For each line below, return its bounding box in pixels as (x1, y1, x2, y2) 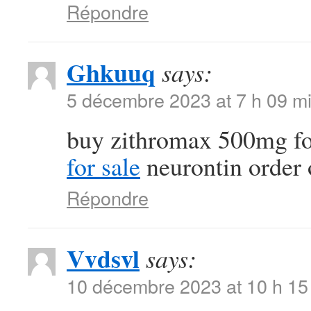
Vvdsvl (67, 240, 140, 276)
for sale (67, 149, 140, 183)
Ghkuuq (67, 54, 155, 90)
